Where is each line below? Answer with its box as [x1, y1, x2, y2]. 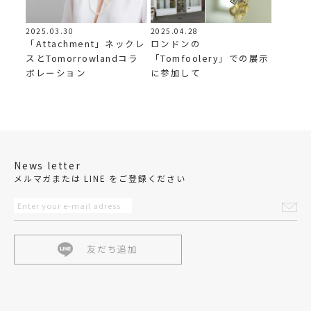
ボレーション [26, 66, 87, 80]
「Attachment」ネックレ [26, 37, 146, 51]
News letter [14, 158, 81, 172]
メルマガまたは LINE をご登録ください [14, 171, 186, 184]
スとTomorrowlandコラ [26, 51, 139, 65]
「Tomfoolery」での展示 [150, 51, 269, 65]
